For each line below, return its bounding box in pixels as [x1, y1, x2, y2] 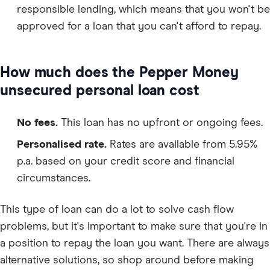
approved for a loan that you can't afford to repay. [17, 21, 261, 33]
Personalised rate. [17, 139, 110, 151]
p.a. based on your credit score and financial [17, 156, 234, 168]
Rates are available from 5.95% [110, 139, 257, 151]
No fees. [17, 118, 61, 129]
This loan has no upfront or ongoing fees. [61, 118, 263, 129]
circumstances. [17, 173, 90, 184]
